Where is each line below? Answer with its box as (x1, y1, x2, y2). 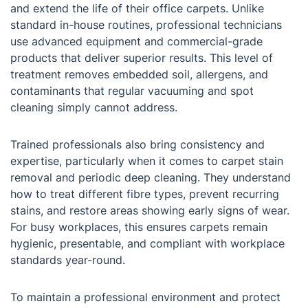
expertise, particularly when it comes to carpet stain (10, 154, 283, 168)
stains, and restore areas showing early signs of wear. (10, 203, 289, 218)
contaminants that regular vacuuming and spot (10, 84, 254, 98)
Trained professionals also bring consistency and (10, 137, 265, 152)
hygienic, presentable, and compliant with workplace (10, 236, 285, 251)
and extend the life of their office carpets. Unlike (10, 1, 264, 16)
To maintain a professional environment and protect (10, 290, 280, 305)
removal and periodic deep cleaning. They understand (10, 170, 291, 185)
